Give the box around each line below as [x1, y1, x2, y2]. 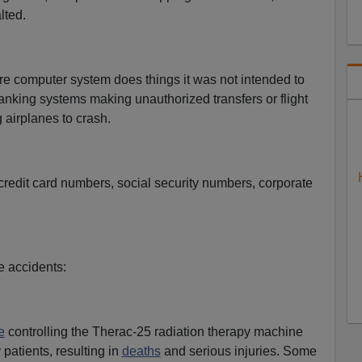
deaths [121, 343, 161, 358]
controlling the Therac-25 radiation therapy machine [4, 324, 303, 339]
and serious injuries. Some [160, 343, 317, 358]
